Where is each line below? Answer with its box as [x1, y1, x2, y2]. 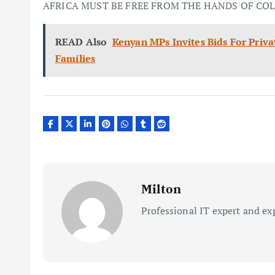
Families [55, 52, 96, 66]
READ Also [55, 35, 107, 49]
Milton [141, 180, 181, 197]
